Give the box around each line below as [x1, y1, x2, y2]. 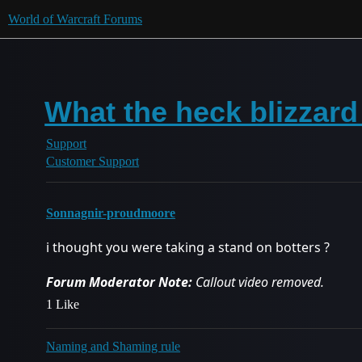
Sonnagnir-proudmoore [46, 206, 175, 220]
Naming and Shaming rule [46, 339, 180, 353]
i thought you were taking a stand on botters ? [46, 238, 330, 256]
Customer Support [46, 154, 139, 168]
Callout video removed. [192, 273, 324, 291]
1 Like [46, 297, 79, 311]
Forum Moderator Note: [46, 273, 192, 291]
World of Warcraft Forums [8, 12, 142, 26]
